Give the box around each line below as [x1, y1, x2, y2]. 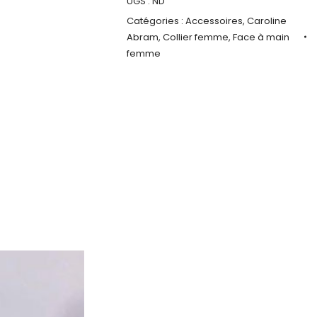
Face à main [233, 30, 289, 44]
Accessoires [185, 13, 243, 28]
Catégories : [127, 13, 185, 28]
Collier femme [163, 30, 229, 44]
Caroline [247, 13, 287, 28]
